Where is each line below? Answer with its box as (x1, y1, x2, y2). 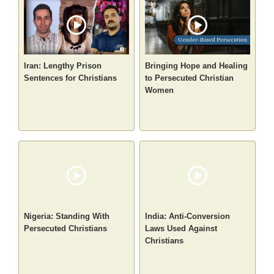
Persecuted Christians (24, 224, 108, 234)
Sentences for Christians (24, 73, 117, 83)
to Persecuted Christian (145, 73, 234, 83)
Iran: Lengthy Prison (24, 61, 102, 71)
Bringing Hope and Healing (145, 61, 248, 71)
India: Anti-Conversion (145, 212, 230, 221)
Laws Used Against (145, 224, 217, 234)
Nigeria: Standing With (24, 212, 110, 221)
